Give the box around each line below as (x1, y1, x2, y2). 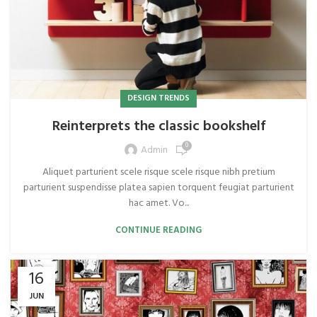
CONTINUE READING (115, 222, 202, 238)
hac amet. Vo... (128, 195, 189, 212)
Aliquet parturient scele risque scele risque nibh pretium (42, 163, 275, 180)
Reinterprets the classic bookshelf (52, 115, 265, 138)
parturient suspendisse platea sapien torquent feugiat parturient (23, 179, 294, 196)
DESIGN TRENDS (127, 91, 190, 105)
